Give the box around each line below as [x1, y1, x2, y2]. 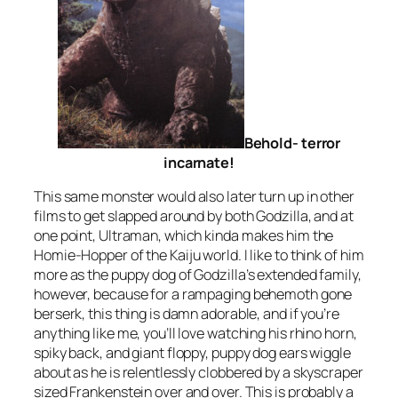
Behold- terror [243, 132, 341, 153]
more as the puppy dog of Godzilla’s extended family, [34, 264, 362, 284]
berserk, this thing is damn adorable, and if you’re [34, 303, 339, 323]
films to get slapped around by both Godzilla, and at [34, 205, 354, 226]
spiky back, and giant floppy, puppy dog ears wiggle [34, 342, 351, 362]
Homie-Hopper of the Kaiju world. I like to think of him [34, 244, 364, 265]
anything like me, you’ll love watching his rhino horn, [34, 322, 357, 343]
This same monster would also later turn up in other [34, 186, 354, 206]
